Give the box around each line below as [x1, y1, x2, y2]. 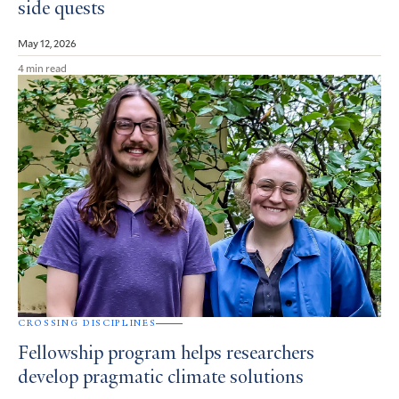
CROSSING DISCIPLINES [18, 317, 157, 330]
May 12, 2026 [18, 36, 77, 51]
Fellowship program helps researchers [18, 345, 314, 365]
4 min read [18, 61, 67, 76]
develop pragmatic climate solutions [18, 369, 304, 389]
